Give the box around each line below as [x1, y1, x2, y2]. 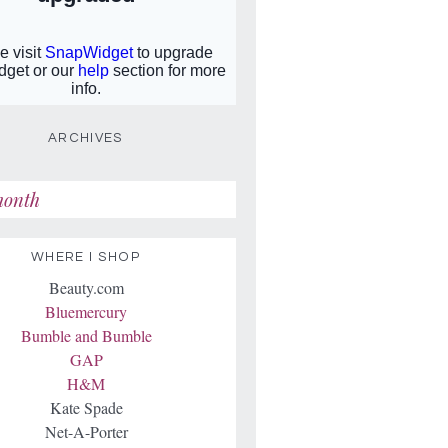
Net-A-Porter [44, 421, 128, 442]
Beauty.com [48, 277, 124, 298]
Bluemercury [45, 301, 127, 322]
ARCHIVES [48, 131, 124, 145]
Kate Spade [49, 397, 123, 418]
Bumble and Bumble [20, 325, 152, 346]
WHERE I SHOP [31, 250, 141, 264]
